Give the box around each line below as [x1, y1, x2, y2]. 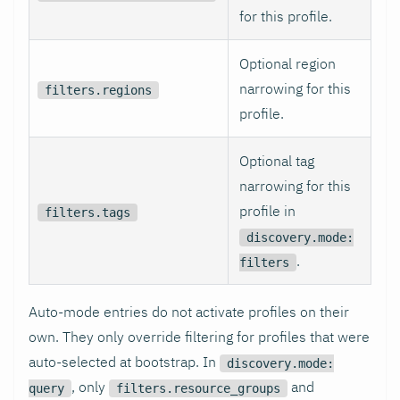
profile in [239, 202, 296, 221]
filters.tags [45, 205, 131, 220]
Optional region [239, 54, 336, 73]
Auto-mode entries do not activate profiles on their [29, 303, 349, 321]
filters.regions [45, 83, 153, 97]
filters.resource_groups [116, 381, 280, 396]
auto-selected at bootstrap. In [29, 353, 220, 371]
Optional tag [239, 152, 314, 171]
